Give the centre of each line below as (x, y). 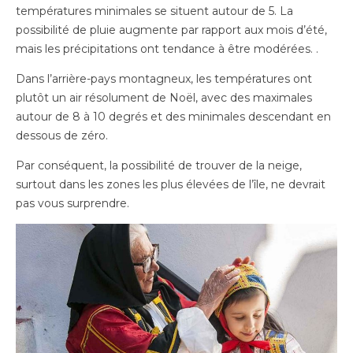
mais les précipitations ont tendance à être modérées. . (167, 48)
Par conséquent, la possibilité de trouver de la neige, (159, 165)
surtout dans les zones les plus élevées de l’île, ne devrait (171, 184)
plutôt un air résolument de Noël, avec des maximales (164, 97)
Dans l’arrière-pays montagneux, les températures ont (164, 78)
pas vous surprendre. (72, 203)
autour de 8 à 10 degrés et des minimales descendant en (173, 116)
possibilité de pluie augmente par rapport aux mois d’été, (171, 30)
